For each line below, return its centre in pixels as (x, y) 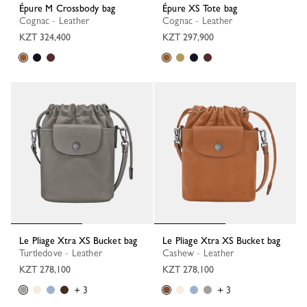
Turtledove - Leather (63, 253)
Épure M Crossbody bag (70, 8)
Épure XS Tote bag (202, 8)
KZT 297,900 (188, 37)
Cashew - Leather (202, 253)
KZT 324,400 (45, 37)
